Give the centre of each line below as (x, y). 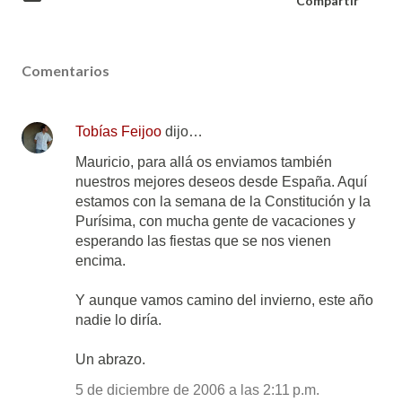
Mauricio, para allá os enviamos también (204, 162)
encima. (100, 261)
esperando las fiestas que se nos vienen (203, 241)
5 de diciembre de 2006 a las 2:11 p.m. (197, 390)
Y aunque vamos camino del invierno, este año (224, 300)
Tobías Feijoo (118, 131)
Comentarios (66, 70)
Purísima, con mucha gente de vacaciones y (215, 221)
